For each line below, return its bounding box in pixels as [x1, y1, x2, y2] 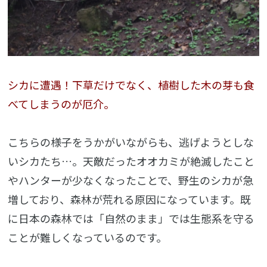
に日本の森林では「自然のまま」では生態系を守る [8, 210, 255, 226]
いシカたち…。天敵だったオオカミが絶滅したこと [8, 153, 255, 169]
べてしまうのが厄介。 [8, 96, 115, 112]
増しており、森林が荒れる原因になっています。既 [8, 191, 252, 207]
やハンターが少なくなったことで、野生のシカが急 [8, 172, 254, 188]
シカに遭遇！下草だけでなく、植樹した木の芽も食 [8, 77, 255, 93]
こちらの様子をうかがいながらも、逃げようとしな [8, 133, 254, 150]
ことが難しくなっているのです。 [8, 229, 167, 245]
